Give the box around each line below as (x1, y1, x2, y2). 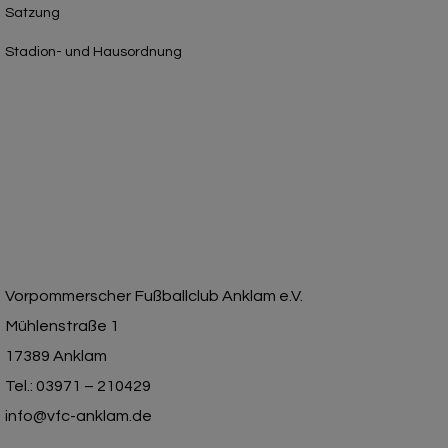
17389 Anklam (5, 348, 107, 365)
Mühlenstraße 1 (5, 318, 119, 335)
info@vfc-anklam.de (5, 408, 152, 425)
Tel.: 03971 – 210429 (5, 378, 151, 395)
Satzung (5, 5, 60, 21)
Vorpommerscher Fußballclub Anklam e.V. (5, 288, 303, 305)
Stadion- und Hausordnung (5, 44, 182, 60)
